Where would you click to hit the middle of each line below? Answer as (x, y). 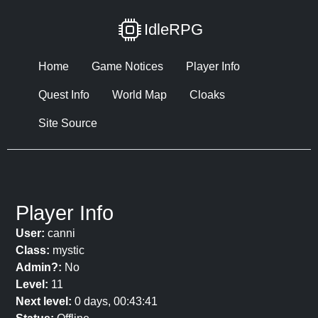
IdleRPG (173, 29)
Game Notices (127, 66)
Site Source (68, 123)
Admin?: (39, 267)
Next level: (44, 301)
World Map (139, 95)
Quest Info (64, 95)
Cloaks (207, 95)
